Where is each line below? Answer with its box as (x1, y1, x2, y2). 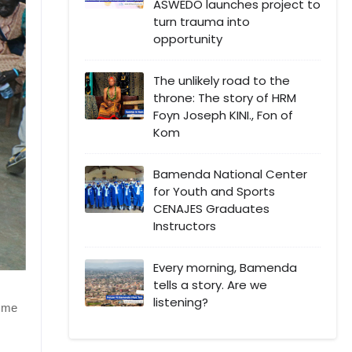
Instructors (153, 217, 216, 234)
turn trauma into (153, 13, 250, 30)
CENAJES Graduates (153, 200, 269, 217)
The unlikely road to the (153, 71, 290, 89)
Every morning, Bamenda (153, 258, 297, 276)
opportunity (153, 30, 222, 47)
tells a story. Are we (153, 276, 267, 293)
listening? (153, 293, 208, 310)
